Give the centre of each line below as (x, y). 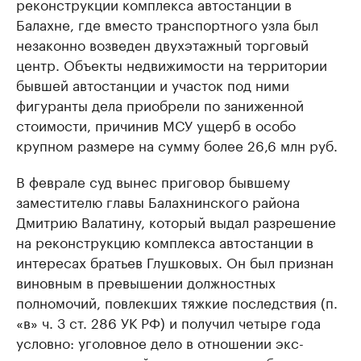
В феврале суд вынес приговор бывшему (153, 181)
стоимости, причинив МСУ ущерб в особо (156, 124)
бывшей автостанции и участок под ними (153, 84)
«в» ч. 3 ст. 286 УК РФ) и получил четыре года (168, 322)
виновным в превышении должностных (146, 282)
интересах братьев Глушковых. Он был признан (175, 261)
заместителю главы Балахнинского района (158, 201)
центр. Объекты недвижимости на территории (172, 64)
